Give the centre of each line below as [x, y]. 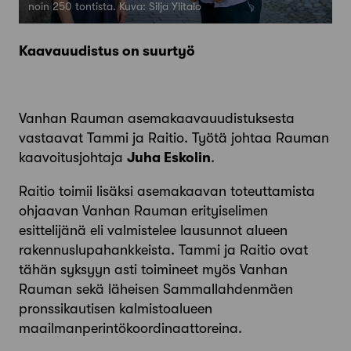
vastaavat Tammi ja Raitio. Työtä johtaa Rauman [174, 138]
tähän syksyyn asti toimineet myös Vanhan [153, 270]
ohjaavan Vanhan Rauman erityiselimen [143, 211]
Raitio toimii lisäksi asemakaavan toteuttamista [167, 192]
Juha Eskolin [169, 158]
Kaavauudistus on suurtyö [107, 51]
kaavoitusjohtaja [73, 158]
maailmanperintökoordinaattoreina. [130, 329]
